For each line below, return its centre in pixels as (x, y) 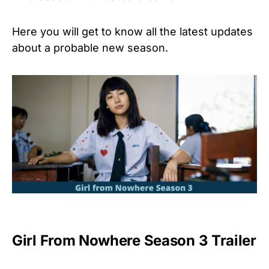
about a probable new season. (90, 48)
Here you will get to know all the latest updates (132, 32)
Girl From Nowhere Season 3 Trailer (134, 240)
